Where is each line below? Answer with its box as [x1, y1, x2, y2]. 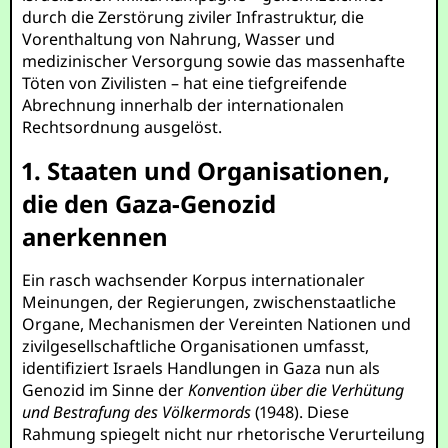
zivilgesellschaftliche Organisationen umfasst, [22, 335, 370, 357]
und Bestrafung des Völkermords [22, 401, 252, 423]
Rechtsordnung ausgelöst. [22, 116, 223, 138]
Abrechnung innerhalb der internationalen [22, 94, 345, 116]
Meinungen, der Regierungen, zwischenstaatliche [22, 291, 397, 313]
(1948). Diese [251, 401, 350, 423]
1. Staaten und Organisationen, [22, 154, 391, 187]
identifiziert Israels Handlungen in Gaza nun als [22, 357, 381, 379]
